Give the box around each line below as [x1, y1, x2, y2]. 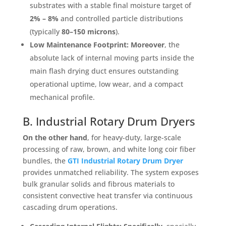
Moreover [130, 39, 164, 49]
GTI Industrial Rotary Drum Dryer [67, 155, 183, 165]
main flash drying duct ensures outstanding [29, 66, 179, 76]
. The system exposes [126, 167, 199, 177]
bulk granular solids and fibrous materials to [22, 179, 175, 189]
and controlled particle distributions [58, 13, 183, 23]
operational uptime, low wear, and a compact [29, 79, 183, 89]
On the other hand [22, 132, 87, 142]
